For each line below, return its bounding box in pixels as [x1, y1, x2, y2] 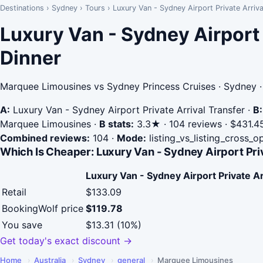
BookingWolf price [2, 203, 83, 215]
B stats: [99, 118, 134, 130]
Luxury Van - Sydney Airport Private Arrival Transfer [10, 104, 245, 116]
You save [2, 219, 42, 231]
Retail [2, 186, 26, 198]
